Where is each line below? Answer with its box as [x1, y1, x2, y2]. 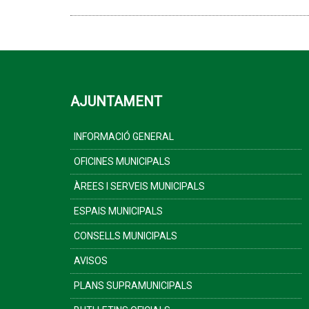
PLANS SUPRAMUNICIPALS [74, 280, 192, 291]
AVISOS [74, 255, 108, 266]
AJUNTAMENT [70, 93, 162, 110]
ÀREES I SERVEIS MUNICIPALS [74, 181, 205, 192]
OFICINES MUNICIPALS [74, 156, 170, 167]
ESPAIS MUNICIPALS [74, 206, 163, 217]
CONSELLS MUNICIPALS [74, 230, 177, 241]
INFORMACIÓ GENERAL [74, 131, 174, 142]
